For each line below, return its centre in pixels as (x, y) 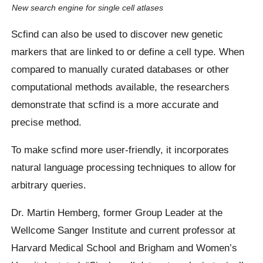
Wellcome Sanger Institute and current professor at (124, 230)
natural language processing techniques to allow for (124, 167)
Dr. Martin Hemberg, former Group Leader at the (117, 213)
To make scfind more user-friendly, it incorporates (120, 149)
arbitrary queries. (49, 185)
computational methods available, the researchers (121, 87)
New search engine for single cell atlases (87, 8)
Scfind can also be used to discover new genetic (117, 34)
